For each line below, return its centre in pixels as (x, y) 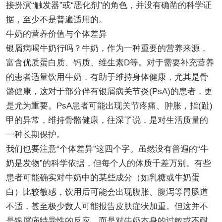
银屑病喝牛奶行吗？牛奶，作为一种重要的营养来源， (107, 48)
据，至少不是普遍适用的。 (56, 19)
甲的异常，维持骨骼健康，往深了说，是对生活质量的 (107, 120)
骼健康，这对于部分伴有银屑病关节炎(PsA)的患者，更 (109, 91)
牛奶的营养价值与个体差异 (56, 34)
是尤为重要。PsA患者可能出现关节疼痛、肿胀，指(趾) (109, 106)
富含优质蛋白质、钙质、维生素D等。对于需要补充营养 (110, 62)
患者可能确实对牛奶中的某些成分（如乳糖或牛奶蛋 (103, 177)
